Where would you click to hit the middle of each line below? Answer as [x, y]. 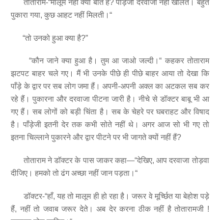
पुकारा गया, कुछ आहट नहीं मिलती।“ [62, 15]
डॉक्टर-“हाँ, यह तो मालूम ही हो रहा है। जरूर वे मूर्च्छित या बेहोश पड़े [110, 196]
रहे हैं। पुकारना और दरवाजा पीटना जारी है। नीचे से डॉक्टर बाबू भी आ [110, 99]
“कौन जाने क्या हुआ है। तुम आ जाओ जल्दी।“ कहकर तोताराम [110, 61]
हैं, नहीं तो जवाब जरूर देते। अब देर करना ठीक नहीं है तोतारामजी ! [110, 209]
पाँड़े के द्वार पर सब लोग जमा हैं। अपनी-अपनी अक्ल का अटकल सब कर [110, 86]
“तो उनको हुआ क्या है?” [50, 38]
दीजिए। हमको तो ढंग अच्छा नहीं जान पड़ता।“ [74, 173]
